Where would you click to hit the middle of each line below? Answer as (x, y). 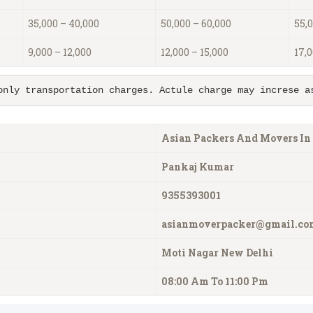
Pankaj (179, 166)
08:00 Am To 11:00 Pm (215, 281)
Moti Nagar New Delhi (217, 252)
